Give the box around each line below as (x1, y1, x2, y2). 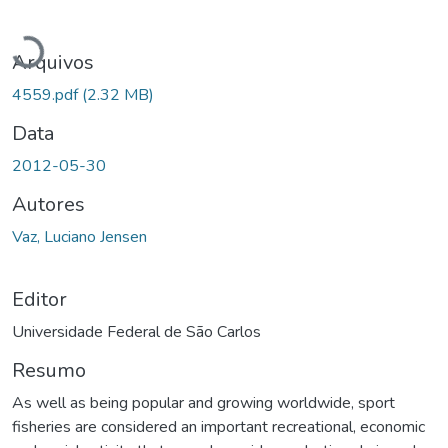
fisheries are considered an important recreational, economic (12, 415, 425, 438)
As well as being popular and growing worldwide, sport (12, 391, 395, 414)
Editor (12, 285, 67, 313)
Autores (12, 190, 85, 218)
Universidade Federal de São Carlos (12, 320, 261, 343)
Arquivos (12, 48, 94, 76)
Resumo (12, 356, 86, 384)
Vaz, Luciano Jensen (12, 225, 147, 248)
